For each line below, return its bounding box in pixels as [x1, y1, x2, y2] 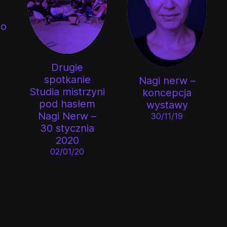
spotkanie [44, 73, 91, 86]
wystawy [146, 98, 188, 111]
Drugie [51, 61, 84, 73]
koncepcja [142, 86, 192, 99]
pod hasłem [39, 97, 96, 110]
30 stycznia [40, 122, 95, 134]
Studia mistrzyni [29, 85, 105, 98]
